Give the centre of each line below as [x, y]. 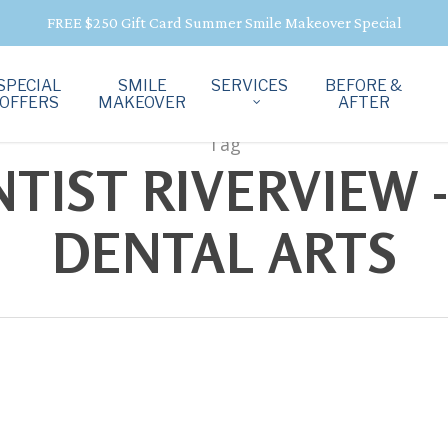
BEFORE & [364, 85]
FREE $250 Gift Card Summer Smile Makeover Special [224, 22]
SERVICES [249, 85]
